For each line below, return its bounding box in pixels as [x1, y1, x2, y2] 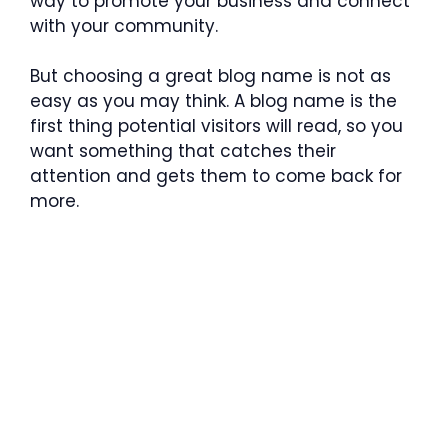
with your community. [30, 13, 218, 38]
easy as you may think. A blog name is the [30, 89, 397, 113]
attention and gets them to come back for [30, 164, 402, 188]
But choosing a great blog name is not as [30, 64, 391, 88]
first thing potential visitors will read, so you [30, 114, 403, 138]
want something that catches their [30, 139, 336, 163]
